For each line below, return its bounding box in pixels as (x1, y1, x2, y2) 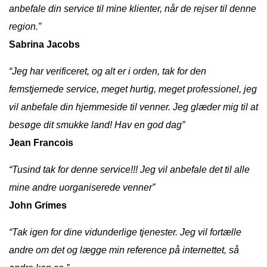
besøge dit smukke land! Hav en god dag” (9, 119, 185, 130)
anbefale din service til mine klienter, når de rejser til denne (9, 3, 256, 14)
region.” (9, 21, 41, 32)
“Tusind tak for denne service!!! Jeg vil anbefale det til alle (9, 164, 250, 175)
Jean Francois (9, 137, 73, 148)
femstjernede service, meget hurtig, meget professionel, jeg (9, 83, 257, 94)
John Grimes (9, 200, 67, 210)
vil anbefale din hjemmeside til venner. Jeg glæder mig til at (9, 101, 258, 112)
